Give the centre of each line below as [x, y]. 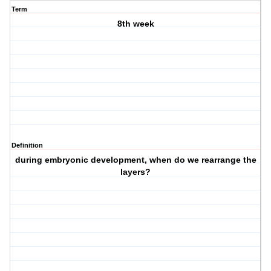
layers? [136, 172]
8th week [135, 24]
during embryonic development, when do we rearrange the [135, 160]
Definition [27, 145]
